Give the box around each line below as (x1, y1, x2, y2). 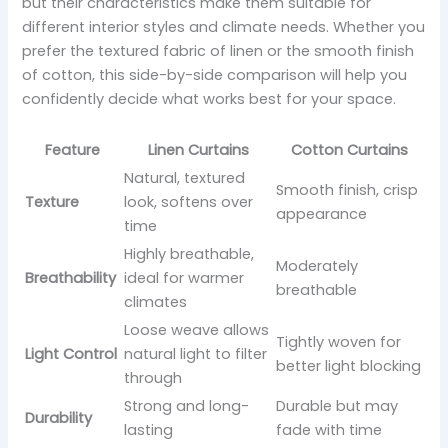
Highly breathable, (124, 243, 255, 264)
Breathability (25, 267, 117, 288)
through (124, 367, 183, 388)
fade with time (276, 419, 383, 440)
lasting (124, 419, 174, 440)
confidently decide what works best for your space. (22, 89, 397, 110)
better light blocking (276, 355, 422, 376)
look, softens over (124, 191, 254, 212)
